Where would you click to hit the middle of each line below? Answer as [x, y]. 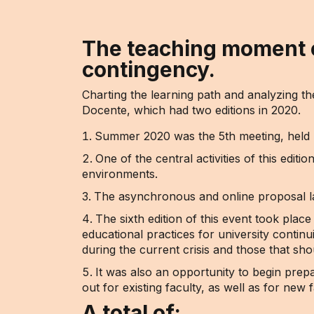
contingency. [149, 69]
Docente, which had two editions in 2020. [191, 110]
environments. [120, 174]
